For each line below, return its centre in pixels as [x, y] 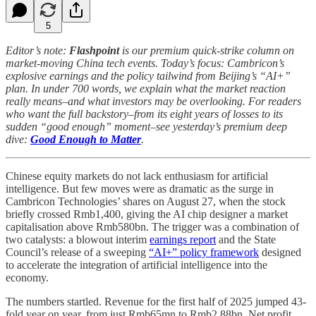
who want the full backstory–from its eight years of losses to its [144, 114]
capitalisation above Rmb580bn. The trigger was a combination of [152, 226]
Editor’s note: [37, 50]
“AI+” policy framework [204, 252]
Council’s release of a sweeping [77, 252]
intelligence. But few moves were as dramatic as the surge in [140, 188]
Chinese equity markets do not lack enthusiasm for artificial [137, 176]
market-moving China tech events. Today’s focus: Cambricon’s [145, 63]
